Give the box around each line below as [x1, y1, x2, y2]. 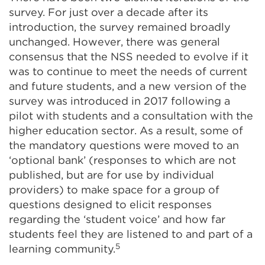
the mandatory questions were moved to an [9, 139, 239, 152]
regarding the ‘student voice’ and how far [9, 213, 225, 226]
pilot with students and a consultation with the [9, 109, 253, 122]
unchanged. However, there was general [9, 35, 220, 49]
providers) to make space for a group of [9, 183, 219, 196]
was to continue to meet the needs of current [9, 65, 247, 78]
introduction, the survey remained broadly [9, 21, 231, 34]
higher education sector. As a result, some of [9, 124, 243, 137]
